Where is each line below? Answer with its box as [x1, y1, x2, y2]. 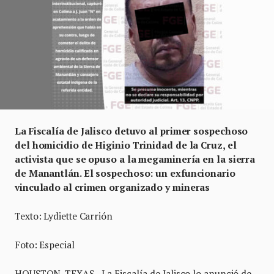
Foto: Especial [15, 239, 75, 251]
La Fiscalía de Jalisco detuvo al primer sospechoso [15, 125, 248, 137]
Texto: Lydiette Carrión [15, 210, 113, 222]
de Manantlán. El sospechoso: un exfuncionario [15, 167, 235, 179]
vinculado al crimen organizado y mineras [15, 181, 210, 193]
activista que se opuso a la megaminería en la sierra [15, 153, 256, 165]
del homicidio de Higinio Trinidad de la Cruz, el [15, 139, 237, 151]
